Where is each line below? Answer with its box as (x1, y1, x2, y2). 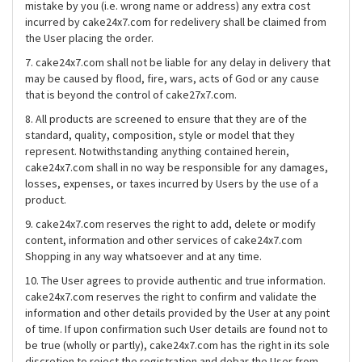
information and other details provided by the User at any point (25, 305, 330, 320)
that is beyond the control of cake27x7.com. (25, 87, 237, 102)
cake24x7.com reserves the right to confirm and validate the (25, 289, 317, 304)
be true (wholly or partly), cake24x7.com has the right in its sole (25, 338, 330, 352)
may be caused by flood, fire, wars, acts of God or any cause (25, 71, 319, 86)
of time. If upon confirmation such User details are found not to (25, 322, 328, 336)
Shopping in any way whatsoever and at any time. (25, 249, 262, 263)
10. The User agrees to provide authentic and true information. (25, 273, 326, 288)
